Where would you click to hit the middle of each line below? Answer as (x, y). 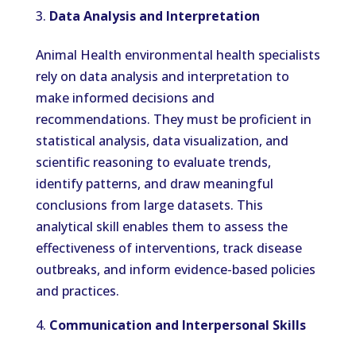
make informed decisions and (125, 98)
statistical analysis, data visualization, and (162, 141)
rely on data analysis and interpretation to (162, 76)
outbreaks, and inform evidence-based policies (175, 269)
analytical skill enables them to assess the (161, 226)
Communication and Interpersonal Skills (177, 325)
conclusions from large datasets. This (149, 205)
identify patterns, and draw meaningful (154, 184)
